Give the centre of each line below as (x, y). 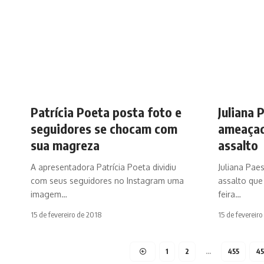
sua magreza (65, 145)
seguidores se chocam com (104, 128)
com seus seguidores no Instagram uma (107, 180)
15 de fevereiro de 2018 (66, 214)
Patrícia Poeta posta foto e (106, 112)
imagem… (49, 194)
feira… (230, 194)
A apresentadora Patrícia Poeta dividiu (103, 167)
